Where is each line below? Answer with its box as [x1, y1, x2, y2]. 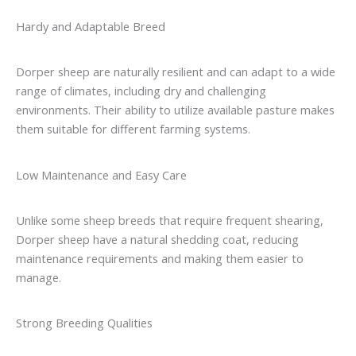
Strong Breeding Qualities [16, 315, 153, 331]
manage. [16, 269, 61, 285]
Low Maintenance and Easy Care [16, 166, 187, 183]
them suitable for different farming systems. [16, 121, 250, 137]
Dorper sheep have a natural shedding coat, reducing [16, 230, 299, 247]
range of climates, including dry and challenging [16, 83, 266, 99]
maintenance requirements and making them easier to [16, 250, 304, 266]
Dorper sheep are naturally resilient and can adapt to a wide [16, 64, 335, 80]
